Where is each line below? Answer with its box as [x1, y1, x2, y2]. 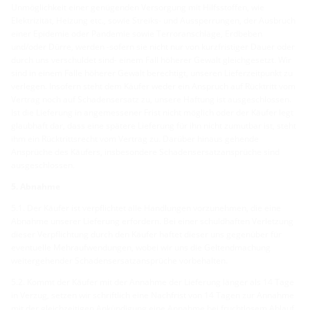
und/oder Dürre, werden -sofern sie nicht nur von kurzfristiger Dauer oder [11, 40, 295, 53]
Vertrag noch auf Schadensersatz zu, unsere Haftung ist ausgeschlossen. [11, 93, 291, 105]
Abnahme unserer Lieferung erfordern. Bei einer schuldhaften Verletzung [11, 215, 293, 227]
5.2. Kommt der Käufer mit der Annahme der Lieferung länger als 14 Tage [11, 275, 294, 288]
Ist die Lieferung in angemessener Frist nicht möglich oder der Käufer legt [11, 106, 293, 118]
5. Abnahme [11, 180, 60, 192]
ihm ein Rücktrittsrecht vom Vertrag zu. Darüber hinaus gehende [11, 132, 259, 145]
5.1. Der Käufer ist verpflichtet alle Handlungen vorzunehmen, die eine [11, 201, 281, 214]
